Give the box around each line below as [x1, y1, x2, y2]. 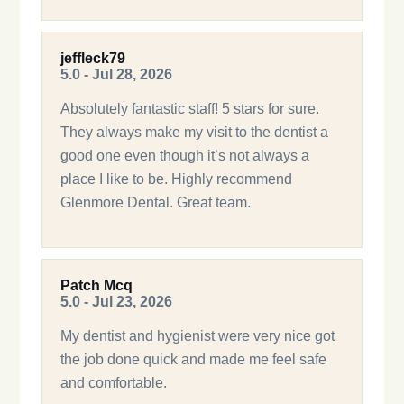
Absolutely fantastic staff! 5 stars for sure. [60, 100, 320, 116]
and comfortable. [60, 374, 168, 390]
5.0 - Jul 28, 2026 [60, 66, 173, 82]
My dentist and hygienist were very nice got [60, 327, 335, 344]
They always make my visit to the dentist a [60, 124, 329, 140]
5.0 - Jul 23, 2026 [60, 293, 173, 309]
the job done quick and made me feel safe [60, 351, 327, 367]
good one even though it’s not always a [60, 147, 310, 163]
